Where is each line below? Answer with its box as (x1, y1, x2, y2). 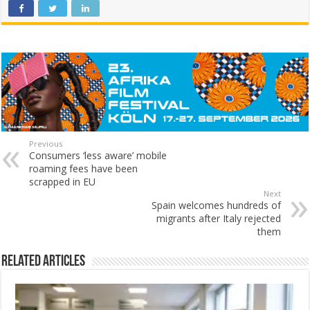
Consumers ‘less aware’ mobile (29, 148, 167, 162)
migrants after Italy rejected (156, 211, 281, 225)
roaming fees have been (29, 161, 138, 175)
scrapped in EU (29, 174, 96, 188)
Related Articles (1, 253, 86, 270)
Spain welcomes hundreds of (151, 198, 281, 212)
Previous (29, 138, 63, 149)
